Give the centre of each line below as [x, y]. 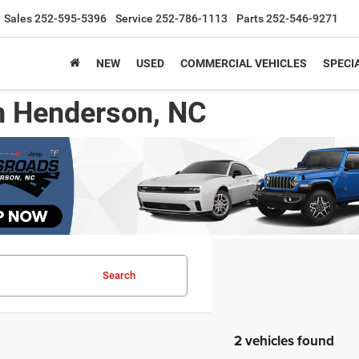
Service [134, 18]
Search [119, 276]
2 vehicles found [284, 341]
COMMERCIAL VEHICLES [244, 63]
